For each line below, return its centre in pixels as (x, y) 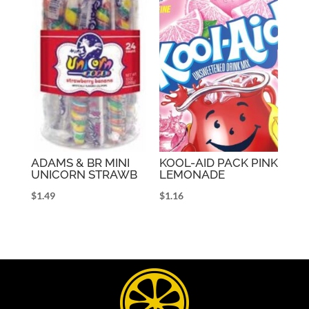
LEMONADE (192, 175)
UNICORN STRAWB (84, 175)
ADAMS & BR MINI (80, 163)
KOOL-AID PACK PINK (219, 163)
